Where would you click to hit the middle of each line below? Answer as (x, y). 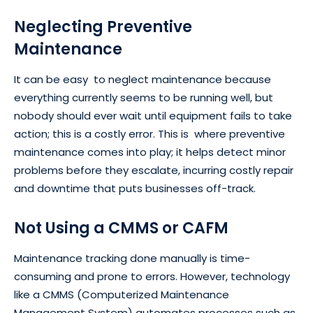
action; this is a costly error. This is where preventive (150, 134)
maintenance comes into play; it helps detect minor (150, 152)
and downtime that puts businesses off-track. (135, 189)
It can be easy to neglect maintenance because (143, 80)
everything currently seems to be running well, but (144, 98)
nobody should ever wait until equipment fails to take (153, 116)
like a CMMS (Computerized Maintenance (122, 295)
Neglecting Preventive (107, 27)
